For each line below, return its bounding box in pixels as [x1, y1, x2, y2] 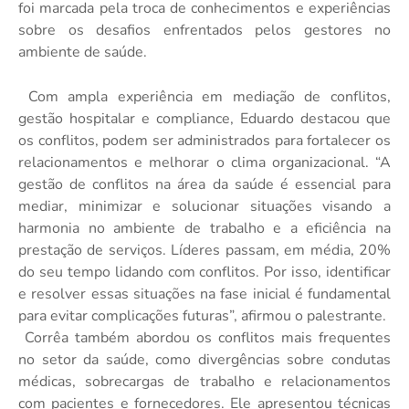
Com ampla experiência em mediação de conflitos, [27, 87, 392, 107]
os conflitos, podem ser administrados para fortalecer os [18, 131, 391, 151]
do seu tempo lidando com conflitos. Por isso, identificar [18, 262, 391, 282]
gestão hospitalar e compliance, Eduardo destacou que [18, 109, 391, 129]
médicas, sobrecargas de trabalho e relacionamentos [18, 372, 391, 392]
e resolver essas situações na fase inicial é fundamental [18, 284, 391, 304]
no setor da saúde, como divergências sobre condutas [18, 350, 391, 370]
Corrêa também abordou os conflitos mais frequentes [25, 328, 391, 348]
